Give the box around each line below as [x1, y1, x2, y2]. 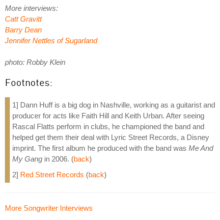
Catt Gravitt [5, 14, 42, 23]
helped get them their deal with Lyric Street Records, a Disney [12, 133, 209, 141]
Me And [189, 143, 213, 152]
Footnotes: [5, 76, 53, 88]
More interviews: [5, 3, 58, 12]
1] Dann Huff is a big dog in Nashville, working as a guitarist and [12, 100, 215, 109]
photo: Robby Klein [5, 57, 65, 66]
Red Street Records [20, 170, 84, 179]
